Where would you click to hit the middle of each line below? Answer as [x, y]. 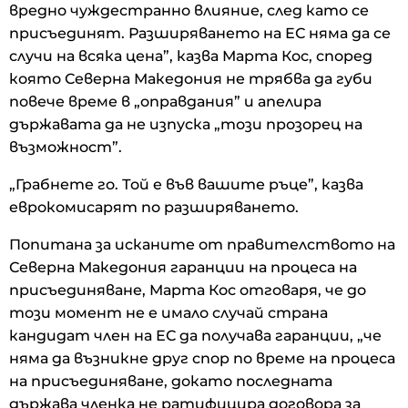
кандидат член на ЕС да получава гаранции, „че [195, 335]
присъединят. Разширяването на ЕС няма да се [200, 33]
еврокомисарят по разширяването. [154, 207]
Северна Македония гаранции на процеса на [183, 267]
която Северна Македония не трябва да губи [191, 78]
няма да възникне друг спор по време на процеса [202, 358]
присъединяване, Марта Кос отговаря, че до [188, 290]
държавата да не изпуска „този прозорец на [186, 124]
